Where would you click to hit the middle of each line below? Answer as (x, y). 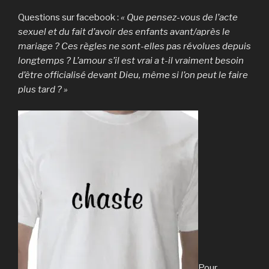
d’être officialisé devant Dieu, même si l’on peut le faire (133, 75)
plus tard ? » (43, 90)
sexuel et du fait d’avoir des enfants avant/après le (124, 32)
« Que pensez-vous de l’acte (179, 18)
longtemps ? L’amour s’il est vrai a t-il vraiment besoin (131, 61)
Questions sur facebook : (69, 18)
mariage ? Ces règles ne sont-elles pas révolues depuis (134, 47)
